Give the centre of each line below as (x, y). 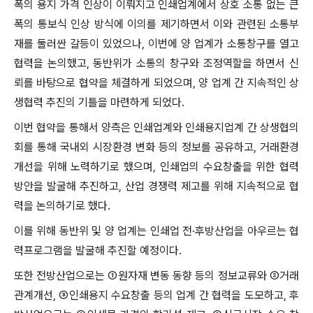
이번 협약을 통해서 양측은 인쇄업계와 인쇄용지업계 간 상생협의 (156, 128)
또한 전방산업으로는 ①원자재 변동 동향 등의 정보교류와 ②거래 (156, 276)
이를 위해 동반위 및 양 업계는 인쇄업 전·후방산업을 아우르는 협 (156, 231)
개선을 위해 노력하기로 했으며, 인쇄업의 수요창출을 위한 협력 (156, 167)
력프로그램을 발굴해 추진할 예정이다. (98, 250)
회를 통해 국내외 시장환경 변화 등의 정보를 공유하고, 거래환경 (156, 147)
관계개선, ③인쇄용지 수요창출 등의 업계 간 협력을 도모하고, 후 (156, 295)
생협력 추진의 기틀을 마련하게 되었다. (99, 102)
